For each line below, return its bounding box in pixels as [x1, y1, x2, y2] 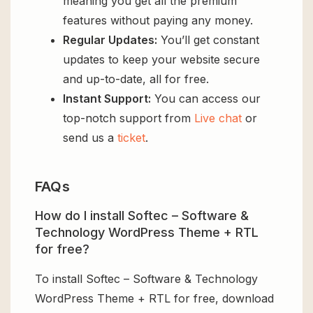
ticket [117, 130, 145, 145]
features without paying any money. [63, 13, 253, 27]
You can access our [151, 91, 261, 105]
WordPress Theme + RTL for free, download [35, 291, 274, 306]
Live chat [194, 110, 242, 125]
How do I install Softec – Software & [35, 208, 249, 224]
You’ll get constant [157, 32, 259, 47]
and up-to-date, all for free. [63, 71, 209, 86]
